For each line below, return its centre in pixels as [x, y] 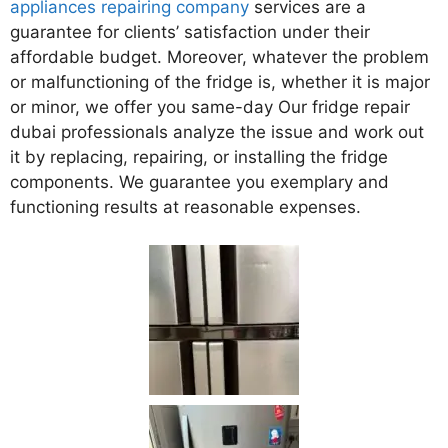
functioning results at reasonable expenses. [185, 206]
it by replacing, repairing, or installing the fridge [199, 156]
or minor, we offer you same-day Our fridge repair [210, 106]
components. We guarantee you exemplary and [199, 181]
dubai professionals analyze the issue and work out [217, 131]
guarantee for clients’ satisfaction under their [190, 31]
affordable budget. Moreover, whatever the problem [219, 56]
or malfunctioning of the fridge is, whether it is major [220, 81]
